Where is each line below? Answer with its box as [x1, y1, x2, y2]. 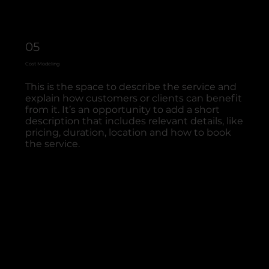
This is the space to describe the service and [25, 80, 237, 92]
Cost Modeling [25, 61, 61, 67]
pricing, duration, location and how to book [25, 126, 232, 138]
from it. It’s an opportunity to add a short [25, 103, 220, 115]
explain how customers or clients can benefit [25, 92, 243, 104]
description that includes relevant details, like [25, 115, 244, 127]
